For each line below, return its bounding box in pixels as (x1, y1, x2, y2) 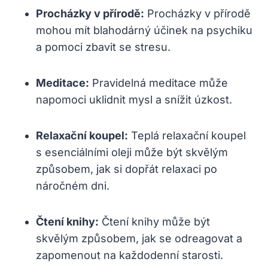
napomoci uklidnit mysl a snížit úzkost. (36, 93, 232, 106)
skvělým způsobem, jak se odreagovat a (36, 232, 242, 245)
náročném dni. (36, 179, 109, 192)
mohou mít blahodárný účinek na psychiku (36, 23, 252, 36)
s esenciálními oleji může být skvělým (36, 145, 228, 159)
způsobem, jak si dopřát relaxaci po (36, 162, 217, 175)
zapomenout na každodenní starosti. (36, 248, 223, 261)
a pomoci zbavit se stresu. (36, 40, 170, 53)
